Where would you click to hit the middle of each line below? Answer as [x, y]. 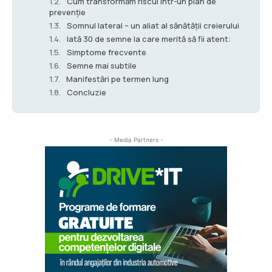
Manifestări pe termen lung [117, 79]
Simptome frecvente [107, 52]
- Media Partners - [136, 139]
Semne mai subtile [102, 65]
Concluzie [87, 92]
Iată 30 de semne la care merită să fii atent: [149, 39]
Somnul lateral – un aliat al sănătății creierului [153, 25]
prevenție [67, 12]
